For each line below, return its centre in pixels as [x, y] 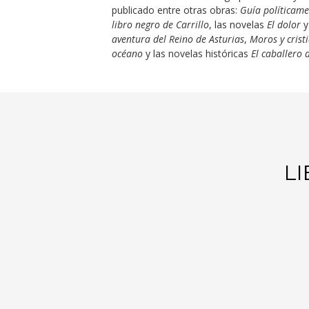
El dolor [283, 24]
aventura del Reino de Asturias [178, 39]
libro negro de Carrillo [160, 24]
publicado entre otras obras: [176, 10]
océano [127, 53]
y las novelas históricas [197, 53]
